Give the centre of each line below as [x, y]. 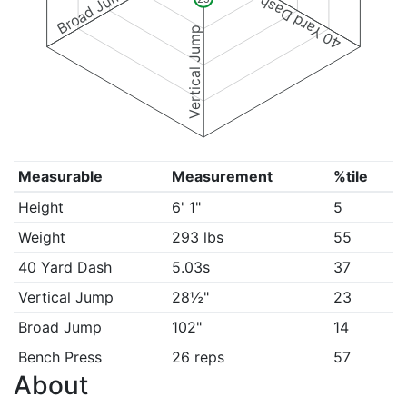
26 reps [198, 357]
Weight [41, 237]
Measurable [60, 176]
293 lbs [197, 237]
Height [40, 207]
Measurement [222, 176]
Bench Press [60, 357]
